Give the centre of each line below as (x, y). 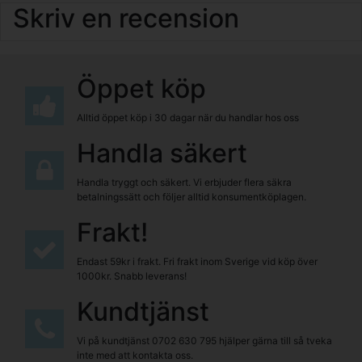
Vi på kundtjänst (114, 340)
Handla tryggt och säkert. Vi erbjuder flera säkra (184, 182)
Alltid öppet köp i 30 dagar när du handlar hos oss (188, 117)
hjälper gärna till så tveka (274, 340)
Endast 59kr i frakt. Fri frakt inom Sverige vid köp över (197, 261)
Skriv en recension (126, 18)
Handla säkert (162, 153)
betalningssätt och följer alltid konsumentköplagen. (192, 196)
